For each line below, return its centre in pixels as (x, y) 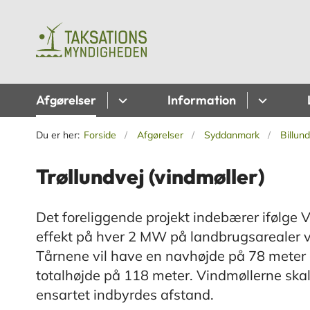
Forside (100, 135)
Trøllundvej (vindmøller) (150, 177)
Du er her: (58, 135)
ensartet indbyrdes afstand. (125, 295)
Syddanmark (232, 135)
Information (202, 100)
